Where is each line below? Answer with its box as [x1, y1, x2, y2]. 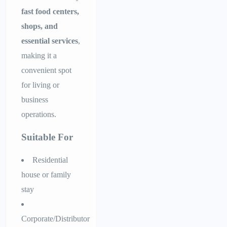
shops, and [21, 22, 58, 31]
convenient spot [21, 66, 72, 75]
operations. [21, 110, 57, 119]
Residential [32, 156, 68, 165]
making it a [21, 51, 57, 60]
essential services [21, 36, 79, 46]
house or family [21, 170, 71, 179]
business [21, 95, 49, 104]
